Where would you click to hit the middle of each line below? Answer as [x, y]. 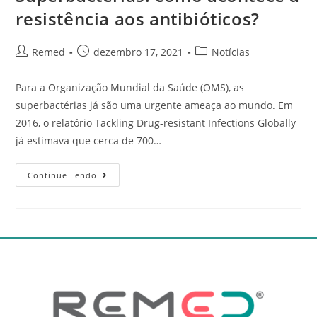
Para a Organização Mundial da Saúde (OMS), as [130, 87]
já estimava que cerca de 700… [89, 140]
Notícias [231, 52]
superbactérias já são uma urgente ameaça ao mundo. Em [155, 105]
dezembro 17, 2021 [139, 52]
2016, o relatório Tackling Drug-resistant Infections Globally [156, 122]
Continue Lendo [63, 175]
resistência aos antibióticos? [138, 18]
